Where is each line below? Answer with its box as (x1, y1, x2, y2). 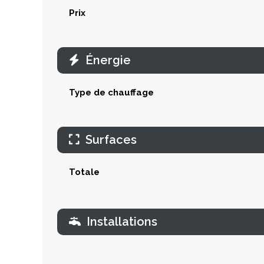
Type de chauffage (69, 87, 154, 98)
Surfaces (85, 132, 137, 147)
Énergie (85, 52, 131, 67)
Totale (69, 166, 100, 177)
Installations (87, 214, 157, 229)
